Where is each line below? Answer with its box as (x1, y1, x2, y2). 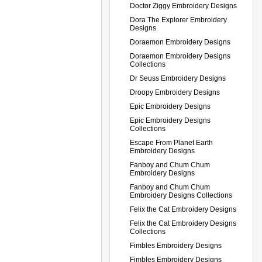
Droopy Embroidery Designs (130, 88, 220, 96)
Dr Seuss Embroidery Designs (130, 74, 226, 82)
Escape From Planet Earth (130, 138, 213, 147)
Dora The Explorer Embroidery (130, 15, 227, 24)
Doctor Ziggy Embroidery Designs (130, 1, 237, 10)
